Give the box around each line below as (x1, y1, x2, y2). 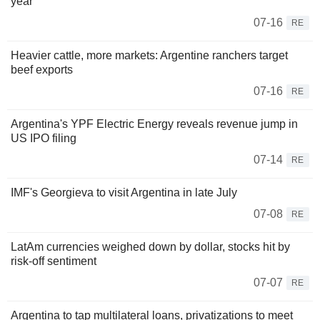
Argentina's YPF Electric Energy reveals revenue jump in (11, 118, 298, 131)
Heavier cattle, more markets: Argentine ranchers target (11, 49, 288, 62)
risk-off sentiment (11, 255, 96, 268)
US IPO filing (11, 132, 76, 145)
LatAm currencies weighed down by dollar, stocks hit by (11, 241, 290, 254)
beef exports (11, 64, 76, 76)
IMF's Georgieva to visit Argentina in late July (11, 186, 237, 199)
